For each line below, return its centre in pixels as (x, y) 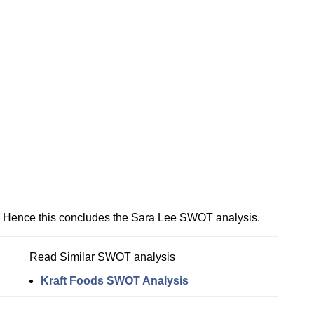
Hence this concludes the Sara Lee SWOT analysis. (131, 217)
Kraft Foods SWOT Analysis (115, 280)
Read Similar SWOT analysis (102, 257)
